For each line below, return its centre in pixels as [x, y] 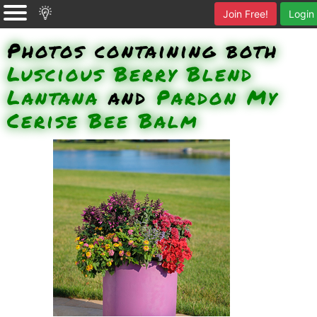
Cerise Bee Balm [103, 120]
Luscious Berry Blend [130, 74]
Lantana [53, 97]
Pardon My [217, 97]
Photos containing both [143, 50]
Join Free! [246, 14]
